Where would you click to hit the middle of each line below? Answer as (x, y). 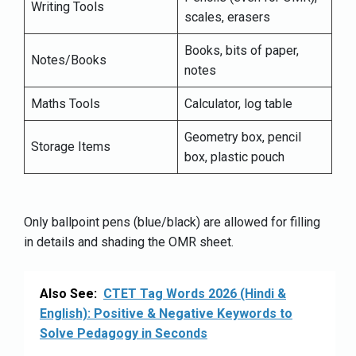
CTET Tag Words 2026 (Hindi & (195, 293)
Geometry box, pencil (243, 137)
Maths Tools (66, 103)
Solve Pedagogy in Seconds (124, 333)
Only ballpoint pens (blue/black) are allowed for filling (172, 222)
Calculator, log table (238, 103)
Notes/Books (69, 60)
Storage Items (71, 146)
